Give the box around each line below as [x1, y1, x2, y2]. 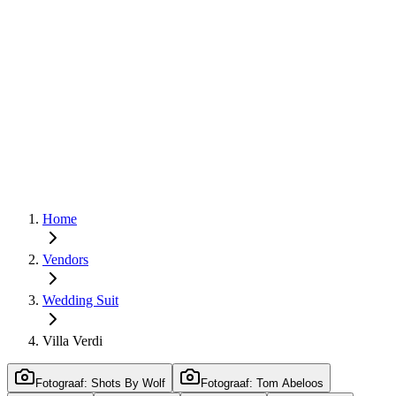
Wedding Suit [42, 293, 118, 308]
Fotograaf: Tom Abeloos [201, 377, 324, 390]
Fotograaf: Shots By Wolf [35, 377, 165, 390]
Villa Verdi [42, 333, 103, 348]
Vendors [42, 252, 88, 267]
